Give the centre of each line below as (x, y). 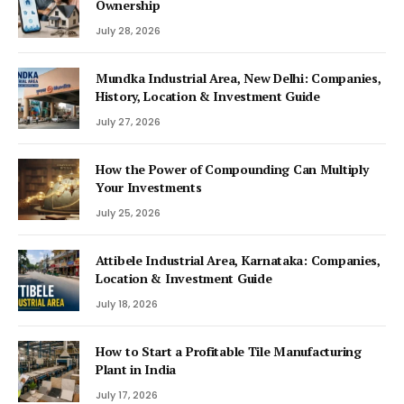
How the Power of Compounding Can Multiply (232, 169)
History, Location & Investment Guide (208, 96)
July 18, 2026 (127, 303)
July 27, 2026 (128, 121)
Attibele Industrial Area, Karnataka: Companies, (238, 260)
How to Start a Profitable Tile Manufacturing (229, 351)
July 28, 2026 (128, 30)
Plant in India (136, 369)
